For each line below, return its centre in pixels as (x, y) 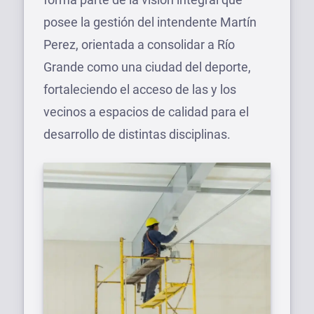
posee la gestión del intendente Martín (150, 22)
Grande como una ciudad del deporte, (147, 67)
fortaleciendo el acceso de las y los (140, 89)
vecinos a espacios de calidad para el (146, 112)
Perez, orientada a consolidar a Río (139, 45)
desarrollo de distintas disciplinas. (137, 134)
